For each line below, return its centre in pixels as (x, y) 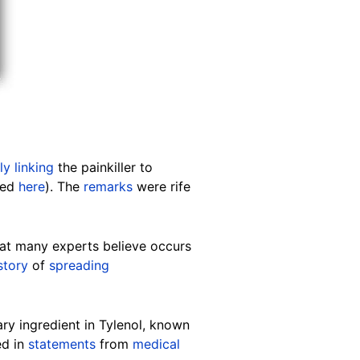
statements (62, 344)
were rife (162, 186)
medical (156, 344)
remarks (108, 186)
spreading (79, 265)
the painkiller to (103, 167)
